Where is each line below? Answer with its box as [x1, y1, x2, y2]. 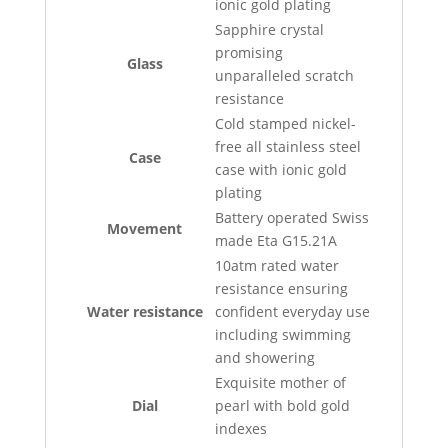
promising [214, 43, 283, 62]
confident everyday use [214, 302, 370, 321]
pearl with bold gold [214, 396, 350, 415]
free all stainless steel [214, 137, 361, 156]
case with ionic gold [214, 160, 347, 179]
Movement [107, 219, 183, 238]
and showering [214, 348, 315, 367]
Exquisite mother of [214, 373, 346, 392]
